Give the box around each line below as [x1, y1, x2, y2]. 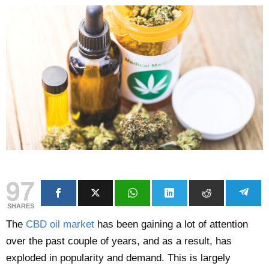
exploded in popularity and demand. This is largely [6, 252, 231, 264]
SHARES [7, 202, 34, 210]
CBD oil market [26, 218, 94, 230]
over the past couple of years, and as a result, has [6, 235, 232, 247]
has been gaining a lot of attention [94, 218, 248, 230]
